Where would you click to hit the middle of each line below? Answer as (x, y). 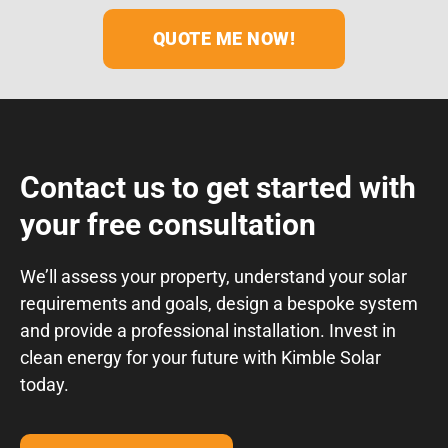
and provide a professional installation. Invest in (208, 331)
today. (44, 385)
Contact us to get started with (218, 188)
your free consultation (168, 225)
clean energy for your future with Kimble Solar (200, 358)
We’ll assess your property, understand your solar (213, 277)
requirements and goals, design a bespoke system (219, 304)
